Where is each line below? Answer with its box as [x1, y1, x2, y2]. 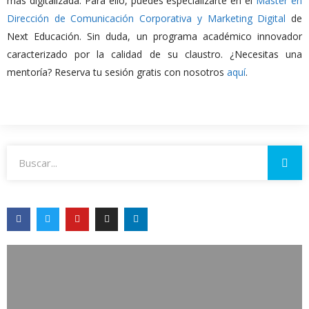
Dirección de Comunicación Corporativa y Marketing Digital [7, 12, 286, 26]
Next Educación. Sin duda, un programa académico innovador [7, 30, 302, 43]
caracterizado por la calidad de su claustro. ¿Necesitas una [7, 48, 302, 61]
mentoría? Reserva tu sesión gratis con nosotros [7, 66, 227, 79]
